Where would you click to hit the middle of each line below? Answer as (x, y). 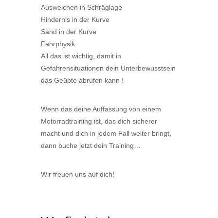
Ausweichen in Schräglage (82, 8)
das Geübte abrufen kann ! (82, 81)
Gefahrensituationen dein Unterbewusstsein (108, 68)
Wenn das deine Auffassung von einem (101, 109)
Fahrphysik (58, 44)
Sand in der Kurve (69, 32)
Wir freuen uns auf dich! (78, 174)
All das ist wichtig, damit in (81, 56)
